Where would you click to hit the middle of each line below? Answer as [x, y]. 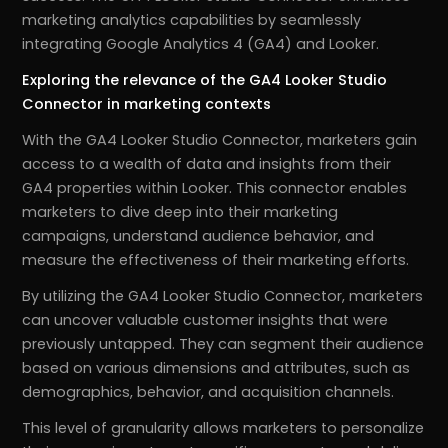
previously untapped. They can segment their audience [223, 344]
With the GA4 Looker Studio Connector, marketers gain [220, 140]
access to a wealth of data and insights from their [207, 164]
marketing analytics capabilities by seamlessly [192, 20]
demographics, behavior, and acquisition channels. [208, 392]
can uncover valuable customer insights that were [205, 320]
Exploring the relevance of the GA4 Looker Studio [205, 80]
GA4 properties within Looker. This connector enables [215, 188]
